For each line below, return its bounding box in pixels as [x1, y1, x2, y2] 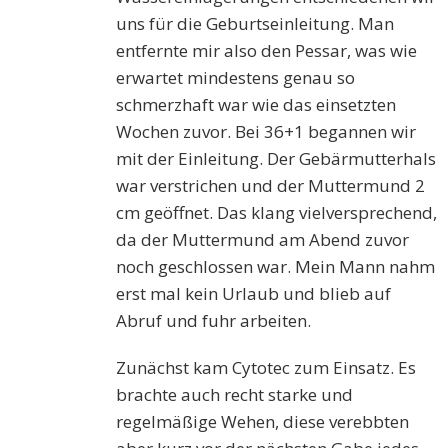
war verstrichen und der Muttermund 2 [116, 174, 426, 198]
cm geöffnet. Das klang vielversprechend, [116, 201, 438, 225]
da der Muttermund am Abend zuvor [116, 228, 410, 252]
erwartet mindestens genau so [116, 66, 356, 90]
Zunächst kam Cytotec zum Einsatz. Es [116, 356, 417, 380]
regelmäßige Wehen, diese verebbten [116, 410, 410, 434]
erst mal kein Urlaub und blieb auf [116, 282, 392, 306]
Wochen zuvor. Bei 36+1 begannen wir [116, 120, 417, 144]
